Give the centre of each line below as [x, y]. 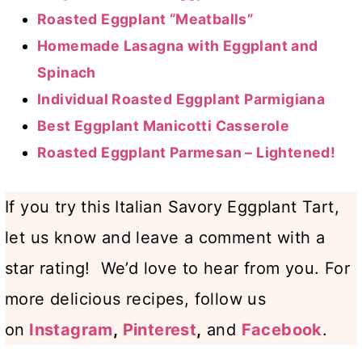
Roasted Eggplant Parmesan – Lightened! [187, 153]
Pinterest [160, 330]
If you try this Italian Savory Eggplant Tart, [172, 207]
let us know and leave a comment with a [165, 238]
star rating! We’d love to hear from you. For [177, 269]
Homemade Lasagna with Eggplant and [178, 46]
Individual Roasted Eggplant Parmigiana [181, 99]
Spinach [67, 73]
